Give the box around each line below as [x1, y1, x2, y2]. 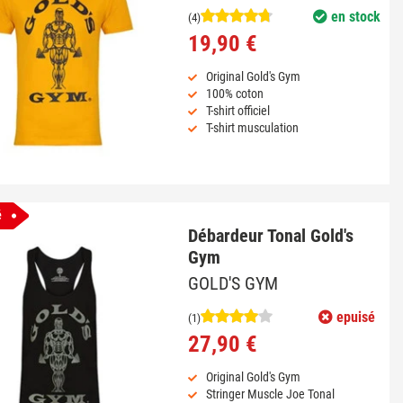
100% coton [205, 85, 264, 101]
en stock [327, 7, 381, 25]
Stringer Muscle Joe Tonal [205, 386, 335, 401]
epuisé [332, 308, 375, 326]
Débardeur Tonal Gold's [187, 224, 354, 246]
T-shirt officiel [205, 103, 270, 118]
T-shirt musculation [205, 120, 299, 135]
